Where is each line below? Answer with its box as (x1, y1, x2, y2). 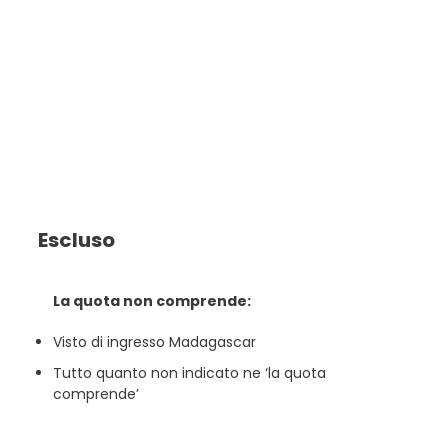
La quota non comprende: (53, 291, 252, 311)
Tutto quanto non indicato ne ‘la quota (53, 363, 327, 383)
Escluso (38, 226, 116, 254)
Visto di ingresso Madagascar (53, 332, 257, 352)
